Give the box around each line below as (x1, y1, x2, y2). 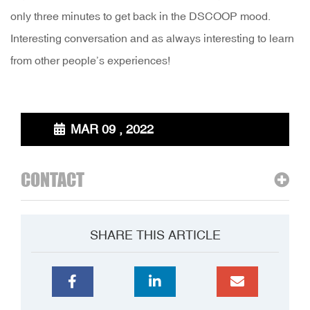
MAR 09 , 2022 (67, 122, 154, 137)
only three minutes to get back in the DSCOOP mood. (10, 10, 271, 23)
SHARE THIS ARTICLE (89, 228, 221, 243)
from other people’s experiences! (10, 54, 170, 67)
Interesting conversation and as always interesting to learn (10, 32, 294, 45)
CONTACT (21, 169, 84, 191)
